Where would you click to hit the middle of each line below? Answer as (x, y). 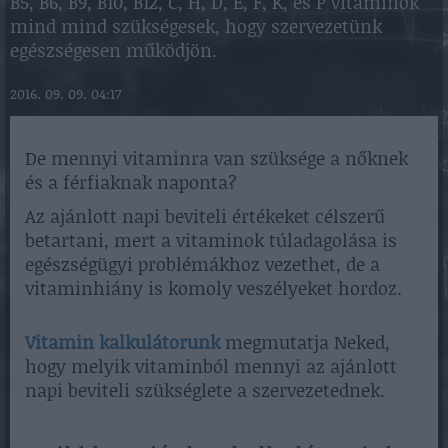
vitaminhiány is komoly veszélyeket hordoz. (213, 288)
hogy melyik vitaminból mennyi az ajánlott (211, 366)
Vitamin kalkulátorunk (122, 342)
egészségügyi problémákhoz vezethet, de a (202, 264)
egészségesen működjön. (113, 50)
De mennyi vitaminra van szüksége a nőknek (216, 158)
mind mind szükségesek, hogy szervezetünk (196, 26)
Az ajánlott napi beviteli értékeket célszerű (205, 216)
